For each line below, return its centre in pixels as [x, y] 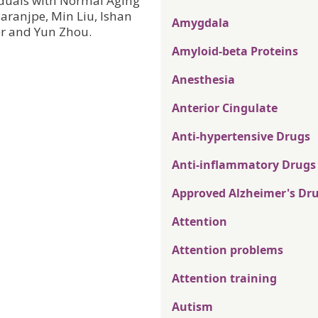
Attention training [224, 279]
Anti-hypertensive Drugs [241, 137]
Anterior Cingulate [225, 108]
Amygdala [201, 23]
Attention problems [227, 250]
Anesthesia [203, 80]
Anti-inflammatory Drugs [244, 165]
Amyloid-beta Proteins [235, 51]
